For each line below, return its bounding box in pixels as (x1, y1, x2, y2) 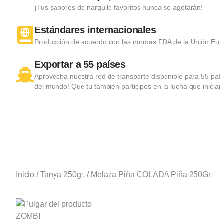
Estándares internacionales (34, 24, 156, 35)
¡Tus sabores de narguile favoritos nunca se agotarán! (34, 3, 203, 11)
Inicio (16, 170, 34, 179)
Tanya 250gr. (40, 170, 85, 179)
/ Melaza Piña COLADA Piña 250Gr (85, 170, 211, 179)
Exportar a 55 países (34, 58, 125, 70)
